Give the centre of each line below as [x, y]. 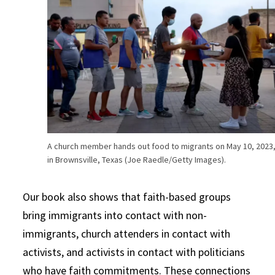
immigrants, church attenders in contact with [127, 233]
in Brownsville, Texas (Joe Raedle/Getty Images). [137, 159]
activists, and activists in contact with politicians [134, 252]
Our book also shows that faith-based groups [127, 196]
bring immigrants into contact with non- [115, 215]
